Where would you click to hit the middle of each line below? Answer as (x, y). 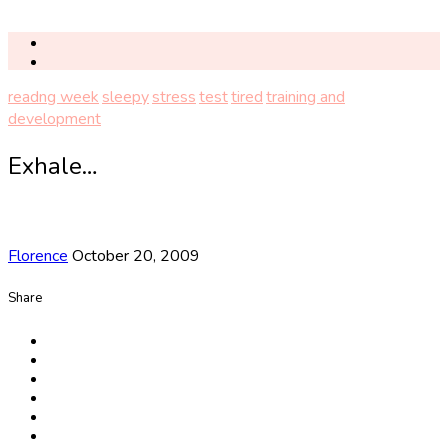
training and (305, 97)
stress (174, 97)
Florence (38, 256)
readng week (53, 97)
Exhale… (53, 166)
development (54, 119)
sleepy (125, 97)
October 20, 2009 (136, 256)
